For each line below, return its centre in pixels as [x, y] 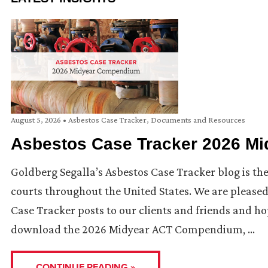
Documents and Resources [198, 119]
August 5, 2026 [37, 119]
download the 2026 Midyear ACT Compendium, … [133, 229]
